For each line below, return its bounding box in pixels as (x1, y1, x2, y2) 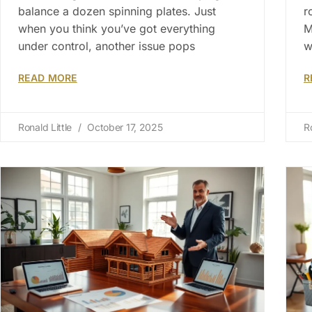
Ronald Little (18, 121, 75, 134)
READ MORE (18, 72, 77, 84)
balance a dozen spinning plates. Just (18, 4, 216, 19)
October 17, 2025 (84, 121, 163, 134)
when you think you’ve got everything (18, 22, 215, 36)
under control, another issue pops (18, 39, 195, 54)
